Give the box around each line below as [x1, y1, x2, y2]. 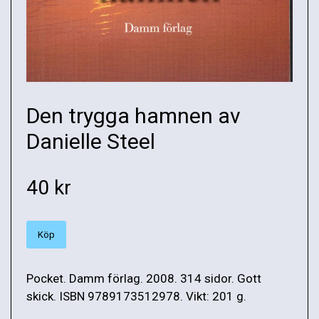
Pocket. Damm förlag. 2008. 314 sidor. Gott [26, 271, 261, 286]
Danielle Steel [26, 128, 155, 154]
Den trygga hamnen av [26, 103, 241, 128]
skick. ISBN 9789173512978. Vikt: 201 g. [26, 288, 246, 303]
